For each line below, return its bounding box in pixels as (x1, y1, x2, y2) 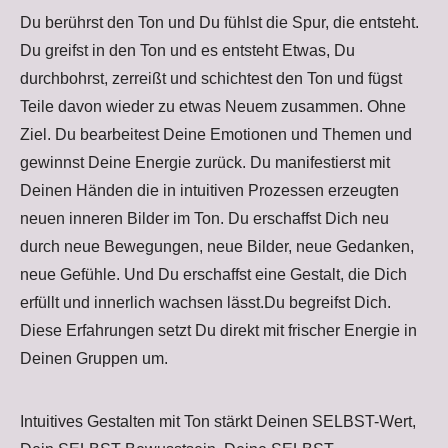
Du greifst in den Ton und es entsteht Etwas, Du (20, 42, 355, 60)
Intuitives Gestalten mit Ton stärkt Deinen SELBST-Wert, (20, 413, 416, 431)
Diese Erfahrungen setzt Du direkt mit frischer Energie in (20, 322, 417, 340)
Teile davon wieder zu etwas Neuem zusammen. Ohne (20, 98, 406, 116)
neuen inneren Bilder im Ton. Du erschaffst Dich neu (20, 210, 389, 228)
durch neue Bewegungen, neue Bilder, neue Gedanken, (20, 238, 414, 256)
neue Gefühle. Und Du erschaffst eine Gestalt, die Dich (20, 266, 407, 284)
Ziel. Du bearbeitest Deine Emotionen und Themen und (20, 126, 412, 144)
